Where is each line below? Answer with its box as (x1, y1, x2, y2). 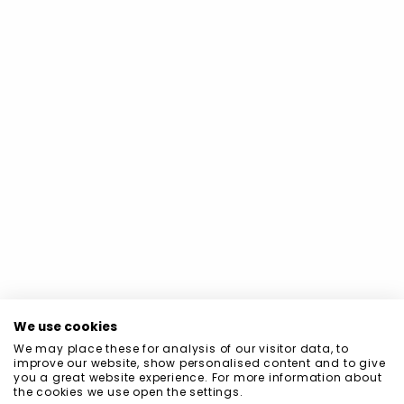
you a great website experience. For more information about (14, 370, 382, 385)
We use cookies (14, 318, 117, 335)
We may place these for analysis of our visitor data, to (14, 341, 349, 356)
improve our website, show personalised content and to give (14, 355, 386, 371)
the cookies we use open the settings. (14, 384, 243, 399)
